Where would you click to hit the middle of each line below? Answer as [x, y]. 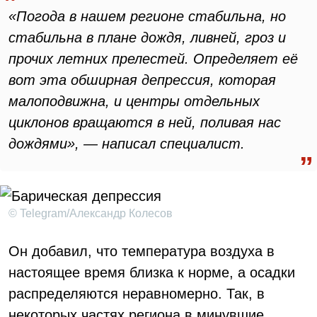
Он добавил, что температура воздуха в [142, 251]
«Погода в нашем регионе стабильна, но [147, 16]
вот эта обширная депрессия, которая [142, 80]
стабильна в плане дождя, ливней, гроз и [147, 38]
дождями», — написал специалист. [127, 144]
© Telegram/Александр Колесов [91, 213]
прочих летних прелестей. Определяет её [153, 59]
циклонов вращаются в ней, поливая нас [145, 122]
